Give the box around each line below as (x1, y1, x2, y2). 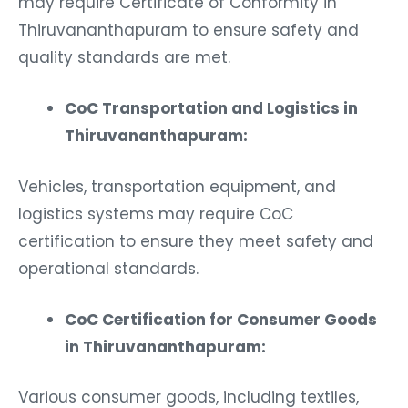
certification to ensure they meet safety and (18, 226, 373, 249)
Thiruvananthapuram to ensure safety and (18, 15, 359, 38)
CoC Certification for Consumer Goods (65, 304, 377, 327)
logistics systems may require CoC (18, 199, 293, 221)
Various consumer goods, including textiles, (18, 382, 359, 405)
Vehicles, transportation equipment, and (18, 171, 336, 194)
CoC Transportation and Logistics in (65, 94, 358, 117)
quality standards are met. (18, 43, 230, 66)
